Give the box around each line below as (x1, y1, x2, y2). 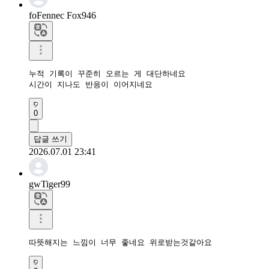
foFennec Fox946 (29, 10, 96, 20)
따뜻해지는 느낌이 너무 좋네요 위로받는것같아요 (29, 237, 217, 247)
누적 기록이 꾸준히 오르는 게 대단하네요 (29, 68, 186, 78)
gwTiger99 (29, 178, 70, 189)
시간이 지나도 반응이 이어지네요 (29, 79, 153, 89)
